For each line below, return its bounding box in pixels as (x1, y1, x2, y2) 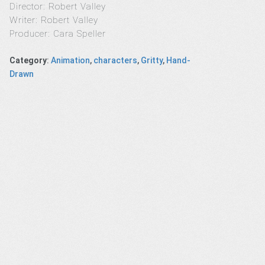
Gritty (141, 56, 163, 65)
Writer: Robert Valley (9, 14, 99, 25)
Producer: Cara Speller (9, 28, 109, 39)
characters (93, 56, 138, 65)
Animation (51, 56, 91, 65)
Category (9, 56, 47, 65)
